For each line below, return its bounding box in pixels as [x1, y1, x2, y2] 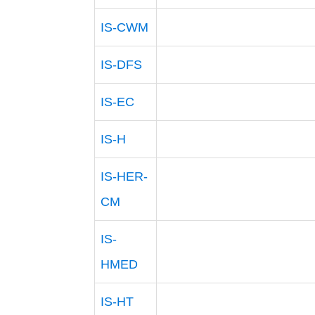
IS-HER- [101, 169, 148, 184]
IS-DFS [101, 57, 143, 72]
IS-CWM [101, 20, 149, 34]
